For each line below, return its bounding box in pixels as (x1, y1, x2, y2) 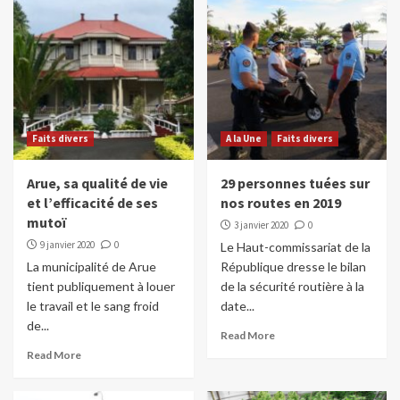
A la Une (225, 132, 262, 146)
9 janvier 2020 (40, 238, 95, 252)
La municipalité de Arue (27, 259, 156, 275)
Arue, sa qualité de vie (27, 174, 168, 193)
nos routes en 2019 (220, 194, 341, 212)
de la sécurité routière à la (220, 279, 364, 295)
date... (220, 298, 254, 314)
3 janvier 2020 (233, 219, 288, 232)
